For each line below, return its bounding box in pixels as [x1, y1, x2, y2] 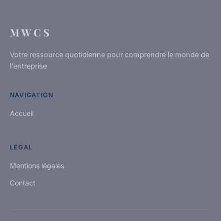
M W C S [10, 25, 49, 39]
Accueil [10, 109, 34, 118]
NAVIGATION [10, 91, 54, 99]
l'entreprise [10, 62, 47, 71]
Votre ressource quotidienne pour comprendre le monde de [10, 50, 209, 59]
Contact [10, 179, 36, 187]
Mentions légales [10, 161, 64, 170]
